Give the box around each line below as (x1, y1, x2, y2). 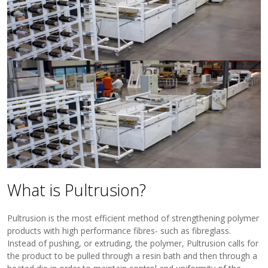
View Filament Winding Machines (22, 13, 148, 25)
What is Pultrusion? (7, 179, 147, 202)
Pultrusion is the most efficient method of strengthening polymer (7, 212, 260, 224)
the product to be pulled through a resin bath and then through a (7, 250, 258, 262)
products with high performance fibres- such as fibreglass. (7, 225, 232, 237)
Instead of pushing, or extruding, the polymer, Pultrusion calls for (7, 237, 259, 249)
